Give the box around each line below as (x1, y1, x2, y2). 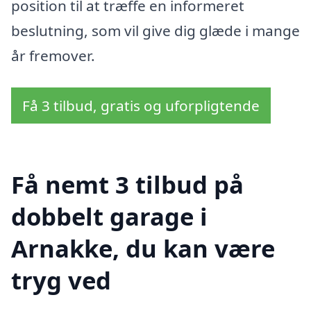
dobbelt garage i (11, 199, 208, 233)
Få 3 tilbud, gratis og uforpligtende (22, 95, 260, 115)
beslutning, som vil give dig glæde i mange (11, 21, 300, 41)
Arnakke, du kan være (11, 231, 275, 264)
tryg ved (11, 263, 111, 296)
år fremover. (11, 46, 95, 66)
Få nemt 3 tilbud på (11, 167, 244, 201)
